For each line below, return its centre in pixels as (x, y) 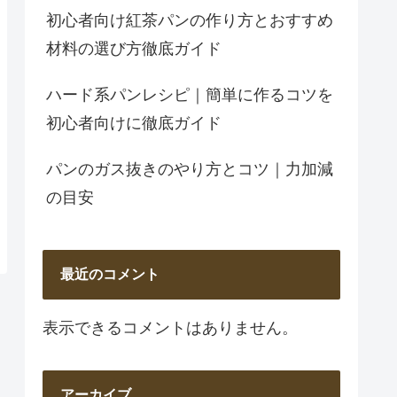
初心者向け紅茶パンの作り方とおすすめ (190, 21)
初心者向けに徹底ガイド (134, 124)
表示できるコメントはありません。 (170, 327)
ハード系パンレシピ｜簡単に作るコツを (190, 95)
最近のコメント (110, 274)
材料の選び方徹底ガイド (134, 49)
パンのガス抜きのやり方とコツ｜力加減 (190, 170)
